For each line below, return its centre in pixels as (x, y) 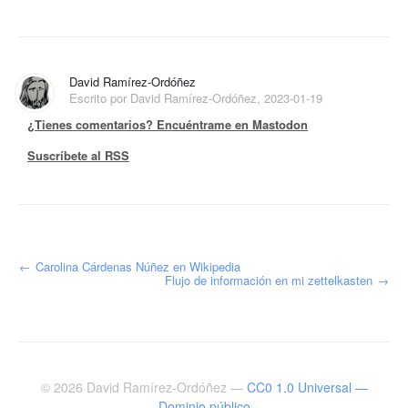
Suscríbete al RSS (78, 155)
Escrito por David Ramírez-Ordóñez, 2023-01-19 (196, 97)
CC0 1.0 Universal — (307, 387)
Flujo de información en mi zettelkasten (270, 280)
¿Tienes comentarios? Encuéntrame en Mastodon (168, 124)
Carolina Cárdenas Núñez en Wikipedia (136, 266)
